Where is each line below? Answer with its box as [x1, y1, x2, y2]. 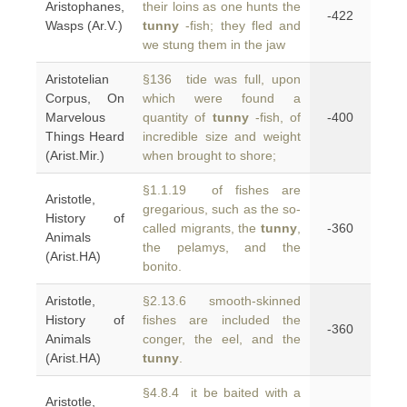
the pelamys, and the [143, 240, 301, 254]
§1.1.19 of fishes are [143, 183, 301, 197]
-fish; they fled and [179, 18, 301, 33]
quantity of [143, 110, 213, 124]
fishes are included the [143, 313, 301, 327]
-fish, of [248, 110, 301, 124]
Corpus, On [45, 91, 124, 105]
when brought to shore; [143, 148, 276, 163]
